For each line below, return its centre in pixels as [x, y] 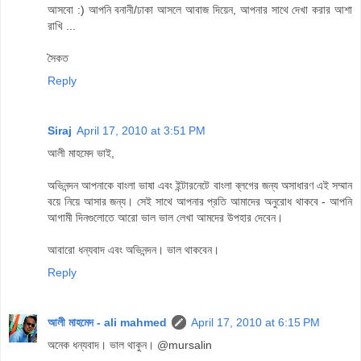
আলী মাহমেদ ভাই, [81, 154]
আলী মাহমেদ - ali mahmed [107, 323]
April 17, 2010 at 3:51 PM [141, 131]
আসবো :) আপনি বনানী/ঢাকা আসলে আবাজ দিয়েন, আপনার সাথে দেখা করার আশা [200, 10]
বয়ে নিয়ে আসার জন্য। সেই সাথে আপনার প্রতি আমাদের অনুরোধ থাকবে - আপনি [200, 202]
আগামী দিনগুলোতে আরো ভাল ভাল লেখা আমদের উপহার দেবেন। [165, 218]
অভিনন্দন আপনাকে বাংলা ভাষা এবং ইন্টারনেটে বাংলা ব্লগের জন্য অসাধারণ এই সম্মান [200, 186]
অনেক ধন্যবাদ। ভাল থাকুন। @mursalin [130, 345]
